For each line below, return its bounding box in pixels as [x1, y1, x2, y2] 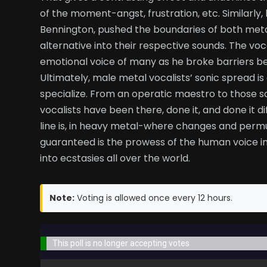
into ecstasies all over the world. [40, 151, 190, 165]
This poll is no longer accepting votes [52, 238, 190, 248]
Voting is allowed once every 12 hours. [74, 191, 232, 204]
